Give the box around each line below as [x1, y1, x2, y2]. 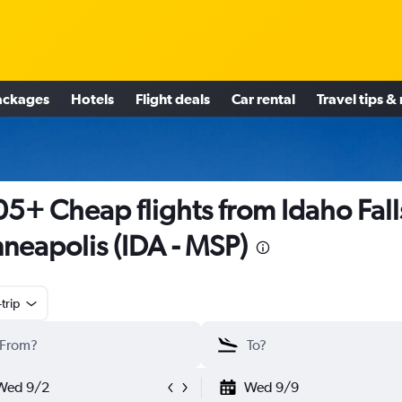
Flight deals [135, 90, 210, 107]
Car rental [232, 90, 295, 107]
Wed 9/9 [243, 379, 299, 396]
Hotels [71, 90, 114, 107]
